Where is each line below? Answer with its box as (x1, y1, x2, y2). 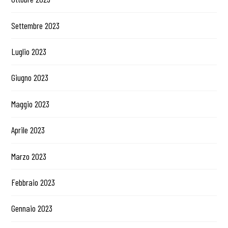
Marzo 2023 (11, 150, 47, 162)
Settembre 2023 (11, 19, 60, 31)
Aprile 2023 (11, 124, 45, 136)
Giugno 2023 (11, 72, 49, 83)
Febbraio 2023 (11, 176, 55, 188)
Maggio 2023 (11, 98, 50, 109)
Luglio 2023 (11, 46, 47, 58)
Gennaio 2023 (11, 203, 53, 214)
